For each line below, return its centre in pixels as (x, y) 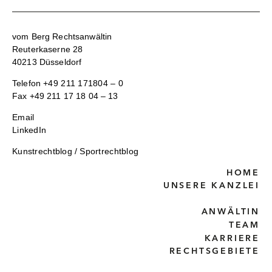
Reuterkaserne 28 (48, 49)
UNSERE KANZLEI (211, 186)
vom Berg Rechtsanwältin (62, 36)
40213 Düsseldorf (47, 62)
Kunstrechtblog (42, 151)
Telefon (28, 83)
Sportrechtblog (109, 151)
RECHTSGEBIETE (214, 251)
